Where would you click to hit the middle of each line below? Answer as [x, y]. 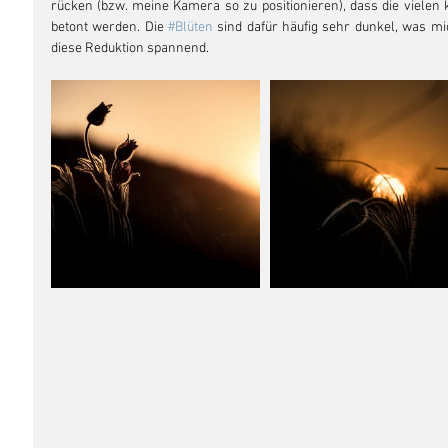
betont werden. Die [110, 28]
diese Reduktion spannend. [131, 49]
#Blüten [191, 28]
